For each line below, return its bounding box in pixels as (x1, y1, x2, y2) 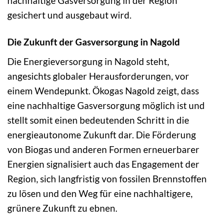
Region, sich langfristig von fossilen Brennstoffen (7, 173, 207, 185)
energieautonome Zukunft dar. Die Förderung (7, 129, 196, 141)
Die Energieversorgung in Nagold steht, (7, 56, 169, 67)
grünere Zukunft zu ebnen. (7, 202, 117, 214)
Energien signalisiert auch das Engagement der (7, 158, 199, 170)
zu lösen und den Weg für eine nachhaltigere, (7, 188, 193, 199)
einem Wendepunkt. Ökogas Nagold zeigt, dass (7, 85, 199, 97)
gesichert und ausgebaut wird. (7, 9, 131, 21)
